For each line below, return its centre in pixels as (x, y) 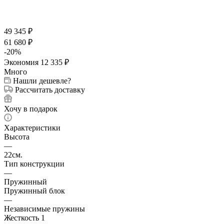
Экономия (22, 62)
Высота (17, 136)
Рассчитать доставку (50, 89)
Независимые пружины (44, 208)
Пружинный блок (34, 190)
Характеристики (32, 127)
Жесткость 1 (24, 217)
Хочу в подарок (31, 108)
